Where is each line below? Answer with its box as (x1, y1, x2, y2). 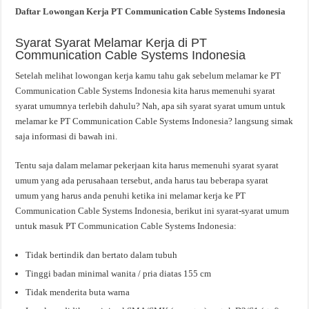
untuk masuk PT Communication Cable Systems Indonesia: (15, 221, 237, 232)
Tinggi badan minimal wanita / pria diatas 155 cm (26, 268, 212, 279)
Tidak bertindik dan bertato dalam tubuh (26, 250, 178, 261)
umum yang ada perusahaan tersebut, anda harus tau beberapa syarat (15, 175, 269, 186)
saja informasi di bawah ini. (15, 131, 118, 142)
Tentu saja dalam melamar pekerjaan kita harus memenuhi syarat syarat (15, 160, 279, 171)
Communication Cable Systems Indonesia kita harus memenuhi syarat (15, 86, 276, 97)
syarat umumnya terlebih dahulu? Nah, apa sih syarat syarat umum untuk (15, 101, 286, 112)
